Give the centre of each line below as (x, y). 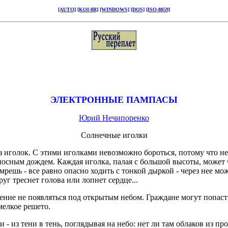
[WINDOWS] (115, 9)
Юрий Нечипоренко (114, 118)
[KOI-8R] (88, 9)
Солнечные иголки (114, 135)
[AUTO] (67, 9)
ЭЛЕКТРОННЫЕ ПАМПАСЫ (114, 100)
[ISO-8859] (158, 9)
